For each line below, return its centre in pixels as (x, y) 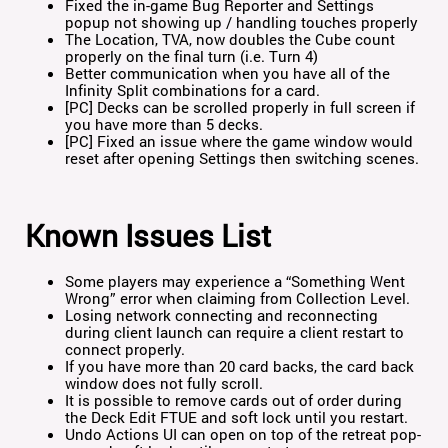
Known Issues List (148, 236)
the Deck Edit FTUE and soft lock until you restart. (237, 417)
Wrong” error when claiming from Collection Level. (240, 298)
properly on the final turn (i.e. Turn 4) (192, 56)
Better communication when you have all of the (230, 73)
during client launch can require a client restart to (235, 332)
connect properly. (125, 349)
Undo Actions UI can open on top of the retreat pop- (243, 434)
